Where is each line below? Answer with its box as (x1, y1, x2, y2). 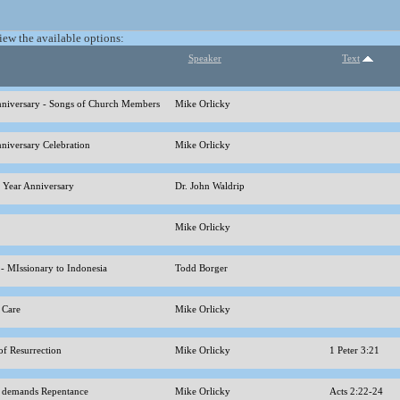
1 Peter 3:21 (329, 345, 382, 355)
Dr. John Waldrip (174, 180, 247, 191)
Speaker (187, 53, 221, 63)
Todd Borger (174, 262, 230, 273)
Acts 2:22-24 (329, 386, 386, 396)
